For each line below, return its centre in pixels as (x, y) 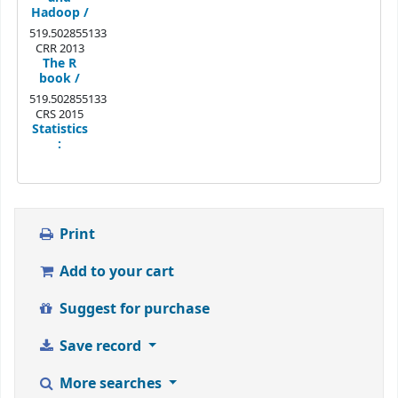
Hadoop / (60, 12)
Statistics (60, 129)
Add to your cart (115, 272)
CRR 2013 (60, 48)
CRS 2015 (60, 114)
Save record (100, 347)
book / (60, 78)
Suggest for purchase (132, 310)
